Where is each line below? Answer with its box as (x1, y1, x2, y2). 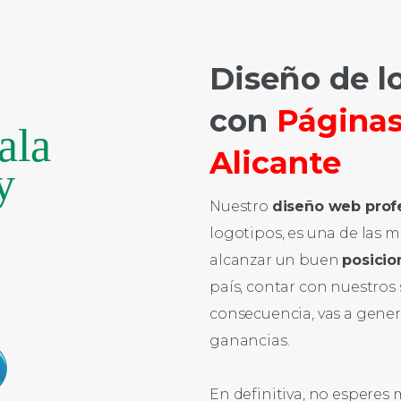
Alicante (209, 144, 341, 182)
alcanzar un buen (209, 252, 343, 269)
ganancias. (209, 332, 290, 349)
